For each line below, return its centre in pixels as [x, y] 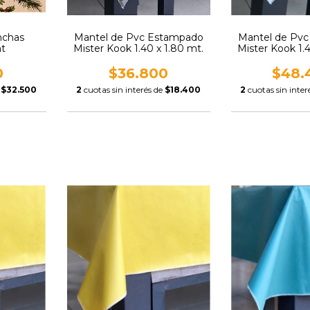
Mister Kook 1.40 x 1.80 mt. [139, 48]
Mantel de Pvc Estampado [138, 37]
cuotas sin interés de [125, 90]
